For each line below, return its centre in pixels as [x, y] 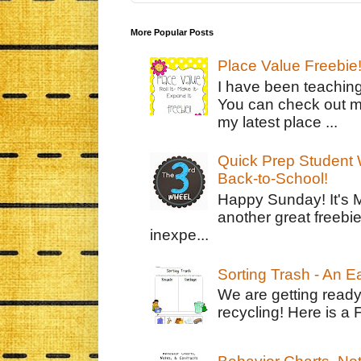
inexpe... [179, 234]
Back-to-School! [273, 179]
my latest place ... [278, 122]
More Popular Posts [172, 33]
